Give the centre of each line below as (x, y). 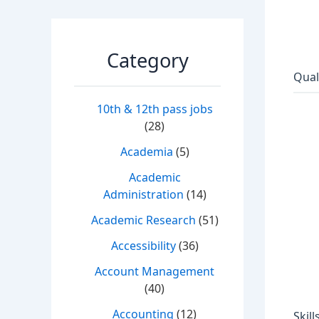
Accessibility (143, 246)
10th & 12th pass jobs (155, 109)
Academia (146, 152)
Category (147, 61)
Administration (143, 195)
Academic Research (143, 220)
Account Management (155, 272)
